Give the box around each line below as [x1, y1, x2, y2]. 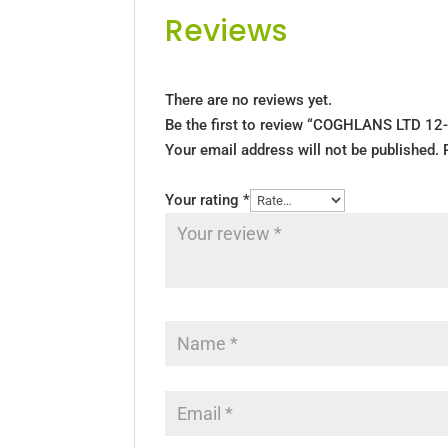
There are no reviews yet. [165, 91, 333, 110]
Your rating [165, 191, 244, 210]
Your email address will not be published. [165, 141, 440, 160]
